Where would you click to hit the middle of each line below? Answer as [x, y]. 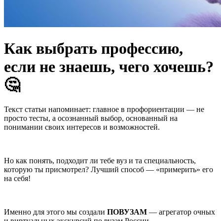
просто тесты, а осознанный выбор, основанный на [91, 118]
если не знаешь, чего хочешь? [109, 67]
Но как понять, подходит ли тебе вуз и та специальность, [100, 160]
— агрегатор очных [181, 212]
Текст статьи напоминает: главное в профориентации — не [104, 109]
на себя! [17, 178]
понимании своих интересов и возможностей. [82, 127]
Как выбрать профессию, [93, 49]
